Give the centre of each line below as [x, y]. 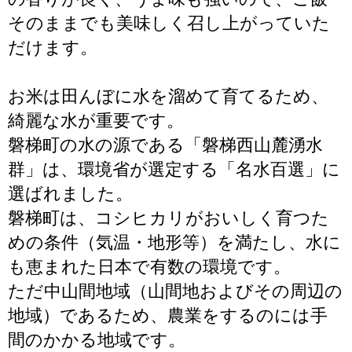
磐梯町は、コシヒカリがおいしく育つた [169, 218]
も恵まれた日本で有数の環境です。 [149, 267]
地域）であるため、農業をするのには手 [168, 315]
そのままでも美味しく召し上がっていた [169, 23]
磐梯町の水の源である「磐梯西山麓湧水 [165, 145]
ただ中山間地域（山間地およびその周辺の [175, 291]
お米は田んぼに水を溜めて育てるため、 [168, 96]
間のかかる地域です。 [97, 340]
